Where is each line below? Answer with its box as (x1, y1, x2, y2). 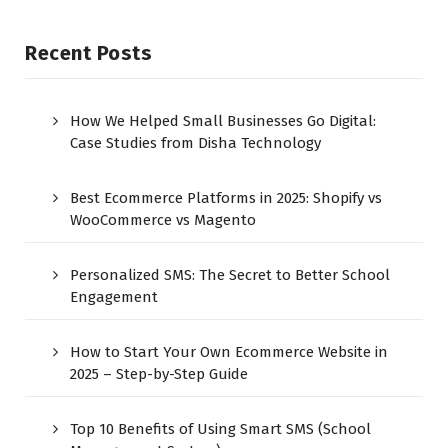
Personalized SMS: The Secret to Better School (70, 265, 390, 284)
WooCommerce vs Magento (70, 210, 256, 229)
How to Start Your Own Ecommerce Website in (70, 342, 388, 361)
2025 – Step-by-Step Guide (70, 364, 248, 383)
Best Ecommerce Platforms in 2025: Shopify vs (70, 188, 382, 207)
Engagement (70, 287, 158, 306)
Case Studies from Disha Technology (70, 133, 321, 152)
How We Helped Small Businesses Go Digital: (70, 111, 376, 130)
